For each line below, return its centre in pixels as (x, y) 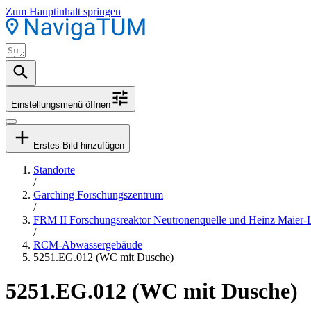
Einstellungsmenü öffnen (61, 104)
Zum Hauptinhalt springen (63, 11)
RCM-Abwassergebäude (88, 245)
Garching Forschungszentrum (98, 195)
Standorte (54, 170)
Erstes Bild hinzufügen (79, 145)
